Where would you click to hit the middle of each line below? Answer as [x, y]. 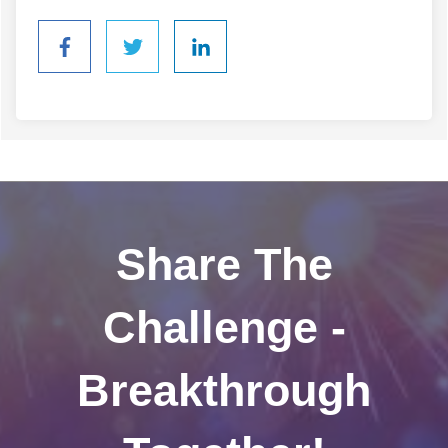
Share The [224, 265]
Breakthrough [224, 391]
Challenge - [224, 328]
